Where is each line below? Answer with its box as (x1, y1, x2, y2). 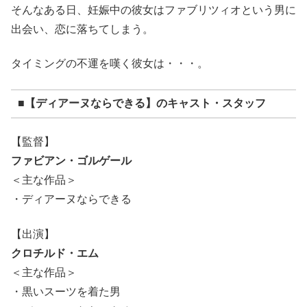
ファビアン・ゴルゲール (11, 155, 132, 167)
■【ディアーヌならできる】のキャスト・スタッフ (17, 97, 266, 110)
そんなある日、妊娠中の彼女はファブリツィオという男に (11, 4, 296, 16)
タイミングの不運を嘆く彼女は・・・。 (11, 58, 208, 70)
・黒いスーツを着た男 (11, 285, 121, 297)
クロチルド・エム (11, 247, 99, 259)
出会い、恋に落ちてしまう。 (11, 23, 153, 36)
